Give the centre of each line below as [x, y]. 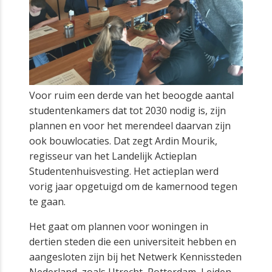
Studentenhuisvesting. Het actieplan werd [124, 171]
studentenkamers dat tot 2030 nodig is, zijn [127, 110]
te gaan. [47, 201]
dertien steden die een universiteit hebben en [133, 241]
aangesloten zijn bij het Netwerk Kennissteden [135, 257]
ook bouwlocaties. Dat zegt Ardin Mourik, [123, 141]
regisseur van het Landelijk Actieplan [113, 156]
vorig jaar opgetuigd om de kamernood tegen [133, 186]
